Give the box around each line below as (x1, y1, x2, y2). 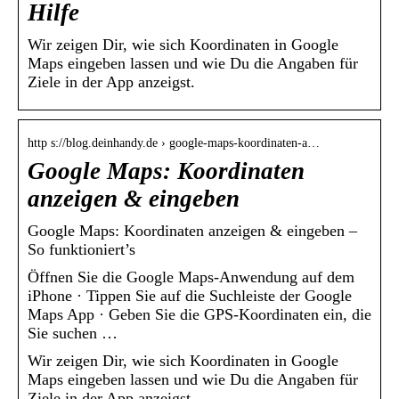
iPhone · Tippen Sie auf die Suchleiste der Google (28, 287, 352, 305)
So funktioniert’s (28, 240, 135, 259)
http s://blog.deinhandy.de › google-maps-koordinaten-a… (28, 136, 320, 151)
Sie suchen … (28, 324, 118, 343)
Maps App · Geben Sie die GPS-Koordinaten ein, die (28, 305, 371, 324)
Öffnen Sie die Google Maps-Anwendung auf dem (28, 268, 354, 287)
